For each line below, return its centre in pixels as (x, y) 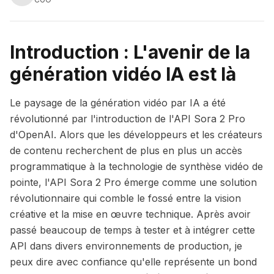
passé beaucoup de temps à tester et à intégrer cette (132, 230)
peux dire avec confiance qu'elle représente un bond (133, 262)
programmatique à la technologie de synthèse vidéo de (136, 166)
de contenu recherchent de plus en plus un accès (126, 150)
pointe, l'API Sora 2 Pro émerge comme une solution (133, 182)
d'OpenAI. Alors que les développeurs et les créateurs (136, 135)
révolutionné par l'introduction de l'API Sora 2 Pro (128, 119)
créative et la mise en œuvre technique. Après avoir (130, 214)
